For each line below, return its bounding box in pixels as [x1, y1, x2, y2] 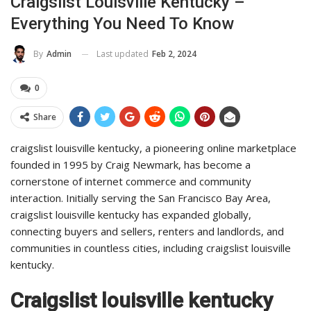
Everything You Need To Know [10, 13, 234, 33]
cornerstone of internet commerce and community [10, 174, 251, 189]
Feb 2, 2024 [152, 47, 196, 60]
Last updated [96, 47, 151, 60]
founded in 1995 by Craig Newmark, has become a [10, 158, 251, 172]
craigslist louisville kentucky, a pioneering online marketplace [10, 141, 296, 155]
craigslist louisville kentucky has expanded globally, [10, 208, 251, 222]
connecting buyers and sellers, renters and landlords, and [10, 224, 284, 239]
